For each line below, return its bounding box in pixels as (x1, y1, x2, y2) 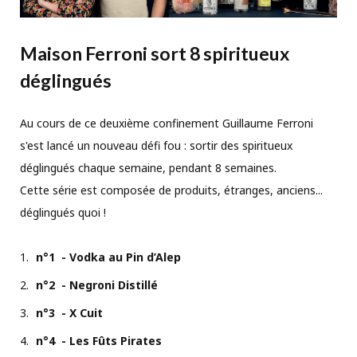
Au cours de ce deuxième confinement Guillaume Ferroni (20, 115, 313, 131)
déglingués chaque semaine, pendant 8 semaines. (20, 159, 277, 175)
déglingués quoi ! (20, 204, 106, 220)
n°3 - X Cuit (36, 304, 103, 320)
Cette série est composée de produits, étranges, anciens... (20, 182, 323, 198)
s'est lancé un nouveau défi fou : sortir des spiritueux (20, 137, 292, 153)
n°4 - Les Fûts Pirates (36, 332, 162, 348)
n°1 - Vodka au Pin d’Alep (36, 249, 181, 265)
